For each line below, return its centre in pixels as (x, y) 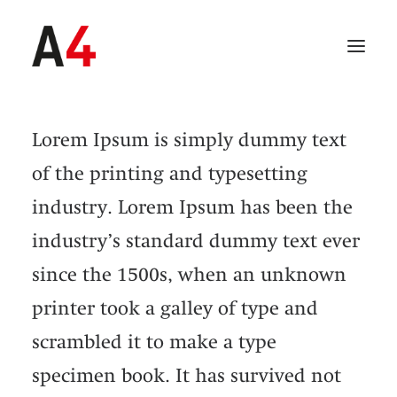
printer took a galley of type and (175, 308)
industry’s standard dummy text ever (196, 241)
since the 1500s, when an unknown (189, 274)
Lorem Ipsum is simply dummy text (189, 140)
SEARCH (216, 353)
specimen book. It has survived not (187, 375)
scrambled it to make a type (154, 342)
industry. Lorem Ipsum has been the (192, 207)
